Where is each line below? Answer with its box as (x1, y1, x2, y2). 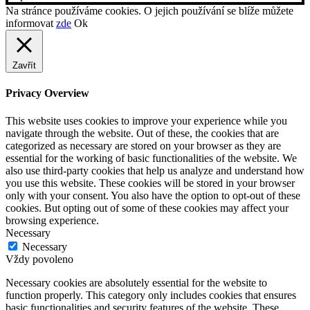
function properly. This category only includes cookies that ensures (6, 289, 296, 301)
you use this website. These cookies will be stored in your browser (6, 176, 295, 189)
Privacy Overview (6, 87, 89, 100)
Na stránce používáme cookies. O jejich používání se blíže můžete (6, 5, 293, 17)
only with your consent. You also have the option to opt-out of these (6, 189, 300, 201)
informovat (6, 17, 56, 30)
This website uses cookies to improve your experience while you (6, 114, 287, 127)
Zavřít (12, 60, 36, 71)
